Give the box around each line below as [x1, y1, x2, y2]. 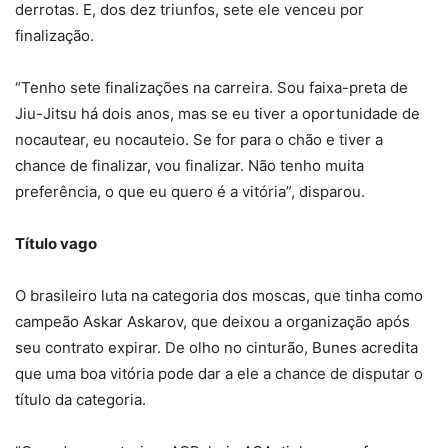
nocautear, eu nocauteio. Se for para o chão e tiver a [15, 129, 383, 149]
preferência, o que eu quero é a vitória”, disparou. [15, 181, 365, 201]
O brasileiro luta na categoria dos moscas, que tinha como [15, 285, 423, 305]
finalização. [15, 25, 94, 45]
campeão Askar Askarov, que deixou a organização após [15, 311, 410, 331]
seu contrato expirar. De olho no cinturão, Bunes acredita [15, 337, 418, 357]
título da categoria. [15, 389, 146, 409]
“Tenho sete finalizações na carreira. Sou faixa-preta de [15, 77, 408, 97]
